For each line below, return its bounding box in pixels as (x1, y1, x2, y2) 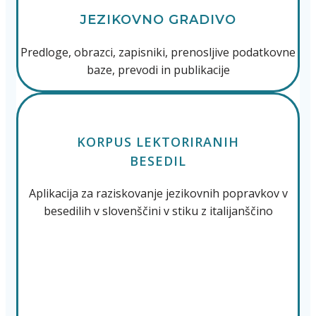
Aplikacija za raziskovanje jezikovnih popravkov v (28, 185, 288, 201)
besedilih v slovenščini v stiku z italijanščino (43, 202, 273, 219)
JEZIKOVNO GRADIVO (80, 11, 236, 28)
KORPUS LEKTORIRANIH (77, 133, 239, 150)
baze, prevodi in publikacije (86, 61, 230, 78)
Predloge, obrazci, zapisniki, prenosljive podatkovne (20, 44, 296, 60)
